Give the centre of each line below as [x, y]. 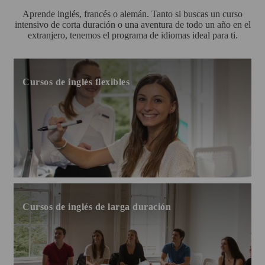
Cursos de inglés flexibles [76, 82]
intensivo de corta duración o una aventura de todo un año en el [132, 24]
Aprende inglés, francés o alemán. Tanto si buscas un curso [132, 14]
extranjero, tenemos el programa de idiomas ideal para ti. [132, 35]
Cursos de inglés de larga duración [97, 206]
